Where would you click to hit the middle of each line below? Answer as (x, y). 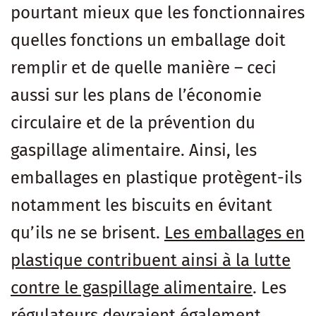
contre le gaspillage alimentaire (132, 287)
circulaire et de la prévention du (133, 122)
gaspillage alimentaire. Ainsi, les (134, 150)
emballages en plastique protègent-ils (156, 177)
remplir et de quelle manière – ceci (144, 67)
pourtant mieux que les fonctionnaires (158, 12)
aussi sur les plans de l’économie (136, 95)
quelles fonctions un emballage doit (148, 40)
